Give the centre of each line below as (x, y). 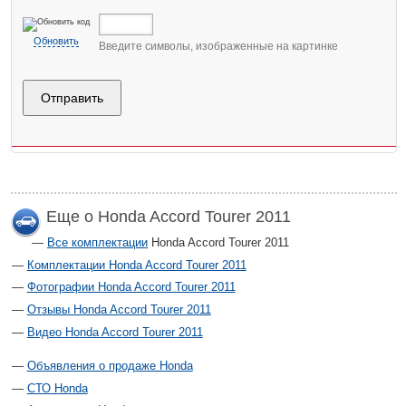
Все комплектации (97, 242)
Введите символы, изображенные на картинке (218, 46)
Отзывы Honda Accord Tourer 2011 (119, 309)
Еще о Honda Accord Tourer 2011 (169, 216)
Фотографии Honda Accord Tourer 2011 (131, 287)
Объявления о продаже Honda (110, 366)
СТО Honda (57, 388)
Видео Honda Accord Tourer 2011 (115, 332)
